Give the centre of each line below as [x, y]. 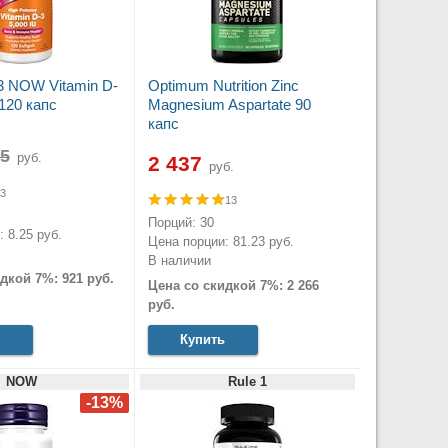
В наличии [179, 260]
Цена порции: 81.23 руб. [220, 241]
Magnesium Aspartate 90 [229, 105]
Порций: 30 [180, 222]
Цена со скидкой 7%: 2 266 [233, 285]
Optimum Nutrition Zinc [223, 86]
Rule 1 [247, 382]
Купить [202, 340]
